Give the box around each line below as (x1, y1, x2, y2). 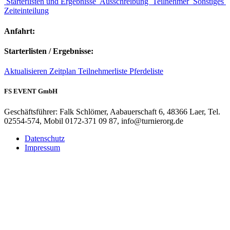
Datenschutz (25, 133, 65, 143)
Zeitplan (49, 67, 78, 76)
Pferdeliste (129, 67, 163, 76)
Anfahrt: (4, 26, 35, 35)
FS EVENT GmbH (4, 87, 57, 95)
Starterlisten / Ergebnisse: (4, 47, 93, 56)
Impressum (25, 143, 60, 152)
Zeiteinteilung (4, 6, 49, 15)
